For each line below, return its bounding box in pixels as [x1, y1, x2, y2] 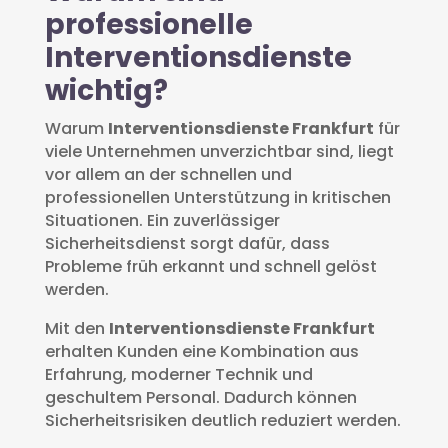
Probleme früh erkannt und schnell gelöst [44, 254, 377, 278]
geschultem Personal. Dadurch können [44, 385, 357, 409]
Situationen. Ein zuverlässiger [44, 208, 280, 232]
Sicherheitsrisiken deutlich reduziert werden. [44, 408, 401, 432]
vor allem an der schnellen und [44, 162, 292, 186]
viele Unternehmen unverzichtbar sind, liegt [44, 139, 394, 163]
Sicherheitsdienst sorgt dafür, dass [44, 231, 330, 255]
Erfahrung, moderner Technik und [44, 362, 313, 386]
